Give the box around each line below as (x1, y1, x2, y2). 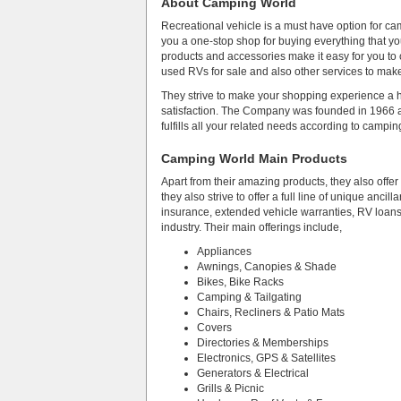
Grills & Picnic (197, 382, 264, 395)
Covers (197, 321, 232, 334)
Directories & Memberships (197, 337, 328, 349)
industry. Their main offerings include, (161, 221, 342, 234)
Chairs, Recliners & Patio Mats (197, 306, 345, 319)
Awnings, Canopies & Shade (197, 260, 337, 273)
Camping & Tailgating (197, 291, 302, 303)
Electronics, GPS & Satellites (197, 352, 336, 364)
